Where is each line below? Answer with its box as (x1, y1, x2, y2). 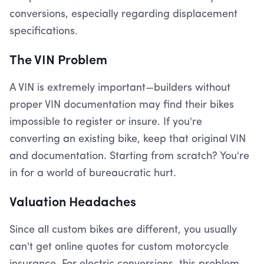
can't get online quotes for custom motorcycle (9, 242, 229, 252)
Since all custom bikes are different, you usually (9, 225, 237, 235)
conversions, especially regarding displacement (9, 9, 237, 19)
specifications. (9, 26, 78, 37)
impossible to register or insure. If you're (9, 117, 202, 127)
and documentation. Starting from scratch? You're (9, 151, 249, 161)
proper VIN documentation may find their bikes (9, 100, 234, 110)
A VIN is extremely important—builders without (9, 82, 230, 93)
